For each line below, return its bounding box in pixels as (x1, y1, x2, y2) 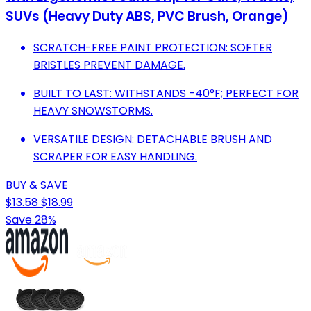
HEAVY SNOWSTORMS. (33, 103, 153, 119)
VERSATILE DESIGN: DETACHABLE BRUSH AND (33, 131, 272, 148)
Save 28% (6, 212, 56, 228)
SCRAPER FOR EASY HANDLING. (33, 149, 197, 165)
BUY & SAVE (6, 177, 68, 194)
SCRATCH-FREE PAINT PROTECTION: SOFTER (33, 40, 272, 56)
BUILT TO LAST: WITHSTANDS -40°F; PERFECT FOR (33, 85, 299, 102)
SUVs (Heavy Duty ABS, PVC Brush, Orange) (6, 6, 289, 26)
